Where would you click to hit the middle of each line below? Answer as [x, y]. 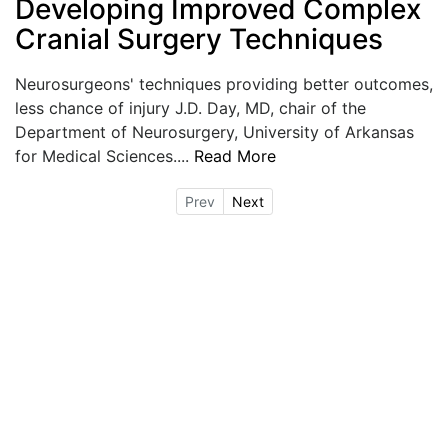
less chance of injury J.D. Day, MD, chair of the [190, 107]
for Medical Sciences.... [104, 155]
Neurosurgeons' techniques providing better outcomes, [224, 83]
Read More [235, 155]
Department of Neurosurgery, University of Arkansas [214, 131]
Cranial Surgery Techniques [199, 38]
